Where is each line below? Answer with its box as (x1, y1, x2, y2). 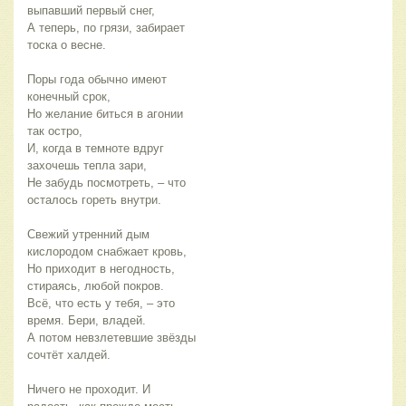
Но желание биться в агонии (27, 107, 183, 121)
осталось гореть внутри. (27, 193, 161, 208)
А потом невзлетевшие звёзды (27, 331, 196, 345)
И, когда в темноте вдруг (27, 141, 164, 156)
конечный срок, (27, 90, 111, 104)
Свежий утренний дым (27, 227, 150, 242)
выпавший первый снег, (27, 4, 155, 18)
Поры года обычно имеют (27, 72, 167, 87)
